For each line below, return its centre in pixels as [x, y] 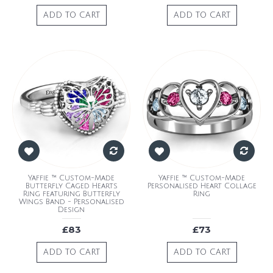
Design [71, 210]
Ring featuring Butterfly [71, 194]
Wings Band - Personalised [71, 202]
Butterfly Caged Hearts [71, 186]
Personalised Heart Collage [202, 186]
